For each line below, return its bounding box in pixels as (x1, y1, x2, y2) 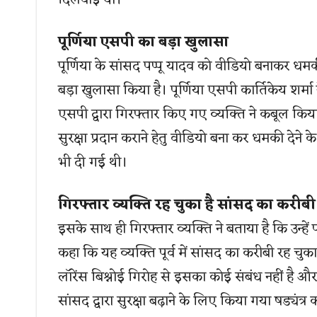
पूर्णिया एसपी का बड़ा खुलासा (58, 30, 229, 56)
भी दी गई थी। (58, 150, 127, 176)
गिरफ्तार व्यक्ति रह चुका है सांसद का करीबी (58, 192, 316, 219)
